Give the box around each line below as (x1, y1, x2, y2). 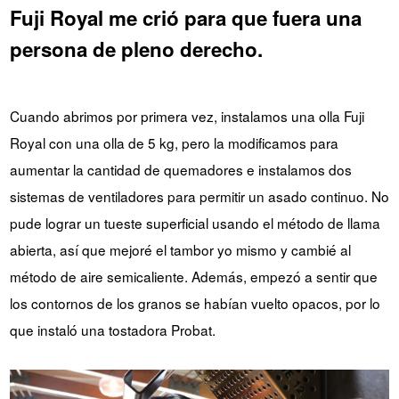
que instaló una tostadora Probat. (9, 319, 216, 339)
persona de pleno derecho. (9, 34, 263, 63)
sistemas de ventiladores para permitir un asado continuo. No (9, 185, 389, 206)
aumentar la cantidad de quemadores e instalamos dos (9, 159, 352, 179)
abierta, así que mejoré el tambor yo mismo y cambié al (9, 239, 351, 259)
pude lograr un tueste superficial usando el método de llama (9, 212, 380, 232)
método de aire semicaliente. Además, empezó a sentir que (9, 265, 378, 286)
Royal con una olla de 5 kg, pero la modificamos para (9, 132, 338, 152)
